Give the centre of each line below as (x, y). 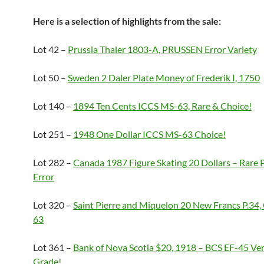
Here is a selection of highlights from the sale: (127, 21)
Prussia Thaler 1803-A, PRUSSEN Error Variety (162, 49)
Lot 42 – (50, 49)
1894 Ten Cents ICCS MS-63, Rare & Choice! (162, 106)
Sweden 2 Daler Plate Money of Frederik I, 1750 (164, 77)
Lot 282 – (53, 162)
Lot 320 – (53, 205)
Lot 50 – (50, 77)
